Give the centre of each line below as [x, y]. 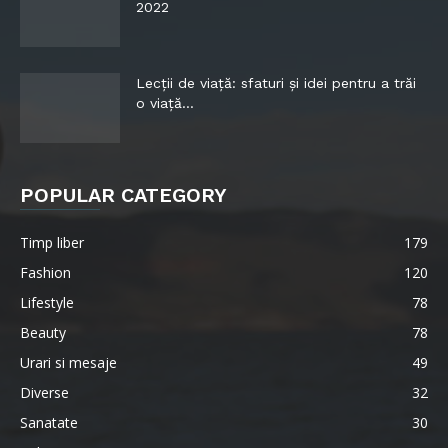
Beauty [43, 332]
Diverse [44, 392]
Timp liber [52, 242]
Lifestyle [47, 302]
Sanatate [49, 422]
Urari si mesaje [68, 362]
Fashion [45, 272]
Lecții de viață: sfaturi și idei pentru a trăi [276, 83]
